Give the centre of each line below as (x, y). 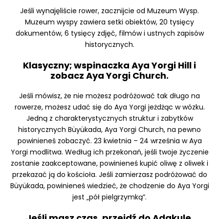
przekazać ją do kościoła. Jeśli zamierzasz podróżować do (109, 175)
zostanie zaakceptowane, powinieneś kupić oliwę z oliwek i (109, 164)
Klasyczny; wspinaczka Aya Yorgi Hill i (109, 66)
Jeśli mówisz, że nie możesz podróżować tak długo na (109, 96)
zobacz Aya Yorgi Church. (109, 76)
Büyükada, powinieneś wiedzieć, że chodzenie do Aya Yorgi (109, 186)
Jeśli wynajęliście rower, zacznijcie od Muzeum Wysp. (109, 11)
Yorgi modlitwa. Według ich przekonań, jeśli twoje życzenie (109, 152)
